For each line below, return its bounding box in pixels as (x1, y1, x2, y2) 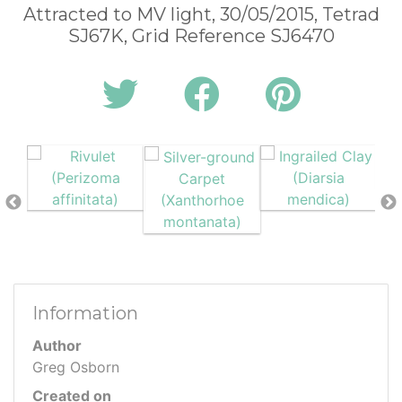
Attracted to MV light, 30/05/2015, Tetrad (22, 4, 380, 25)
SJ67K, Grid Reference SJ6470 (67, 25, 335, 47)
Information (32, 302, 138, 324)
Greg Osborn (32, 358, 119, 376)
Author (32, 336, 82, 354)
